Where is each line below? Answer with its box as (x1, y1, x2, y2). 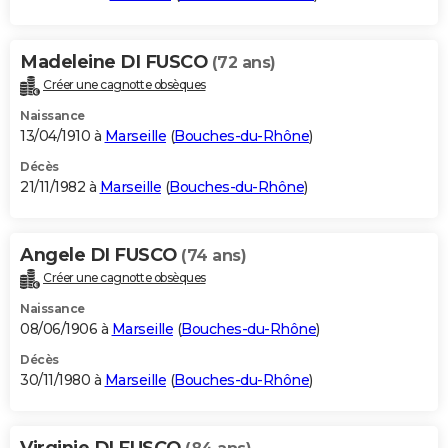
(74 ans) (181, 246, 246, 266)
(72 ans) (211, 53, 276, 73)
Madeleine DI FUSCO (20, 51, 212, 74)
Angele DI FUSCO (20, 244, 181, 267)
